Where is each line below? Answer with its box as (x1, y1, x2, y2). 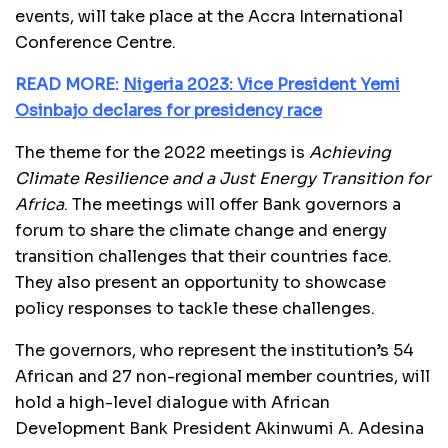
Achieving (305, 141, 391, 163)
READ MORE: (15, 73, 123, 95)
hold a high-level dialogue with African (15, 391, 330, 413)
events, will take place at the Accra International (15, 5, 403, 27)
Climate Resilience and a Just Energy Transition (15, 167, 403, 189)
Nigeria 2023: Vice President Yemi (123, 73, 400, 95)
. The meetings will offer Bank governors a (64, 193, 401, 215)
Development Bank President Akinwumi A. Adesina (15, 417, 424, 439)
